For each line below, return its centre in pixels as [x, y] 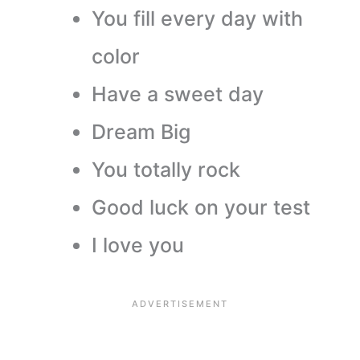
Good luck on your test [200, 207]
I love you [137, 245]
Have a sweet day [177, 94]
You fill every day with [197, 18]
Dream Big [141, 131]
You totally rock [166, 169]
